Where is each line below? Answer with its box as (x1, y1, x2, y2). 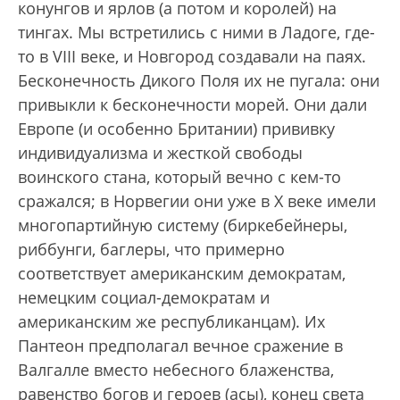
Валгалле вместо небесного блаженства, (18, 359, 334, 381)
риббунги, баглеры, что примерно (18, 238, 285, 261)
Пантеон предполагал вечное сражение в (18, 335, 343, 357)
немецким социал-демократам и (18, 287, 270, 309)
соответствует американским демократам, (18, 262, 346, 285)
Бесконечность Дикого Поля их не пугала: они (18, 70, 379, 92)
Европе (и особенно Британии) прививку (18, 118, 335, 140)
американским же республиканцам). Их (18, 311, 325, 333)
